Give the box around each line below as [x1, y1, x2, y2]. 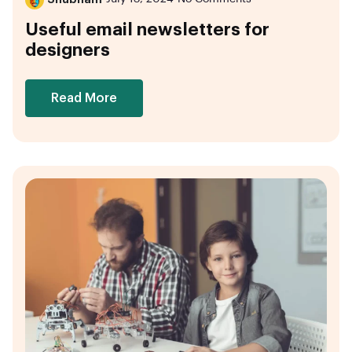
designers [25, 41, 110, 59]
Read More [51, 91, 117, 104]
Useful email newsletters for [25, 20, 269, 38]
